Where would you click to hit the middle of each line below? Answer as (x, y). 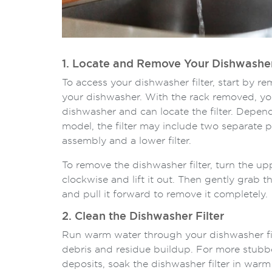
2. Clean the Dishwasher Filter (143, 216)
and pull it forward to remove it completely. (165, 194)
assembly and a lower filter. (127, 141)
